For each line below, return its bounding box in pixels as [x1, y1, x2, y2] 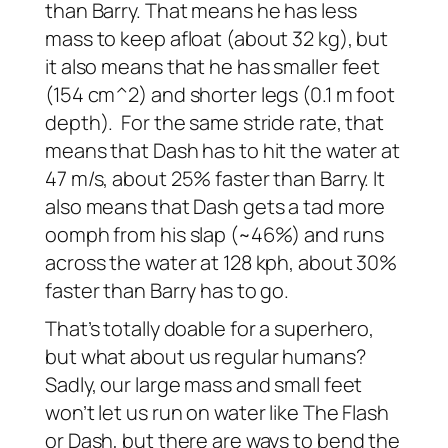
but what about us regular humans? [45, 343, 366, 371]
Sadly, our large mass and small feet [45, 371, 363, 399]
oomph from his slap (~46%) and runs [45, 221, 384, 249]
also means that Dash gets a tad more [45, 193, 386, 221]
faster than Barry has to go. [45, 277, 290, 305]
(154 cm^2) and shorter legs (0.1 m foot [45, 81, 396, 109]
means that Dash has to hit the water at [45, 137, 401, 165]
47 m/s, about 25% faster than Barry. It [45, 165, 386, 193]
